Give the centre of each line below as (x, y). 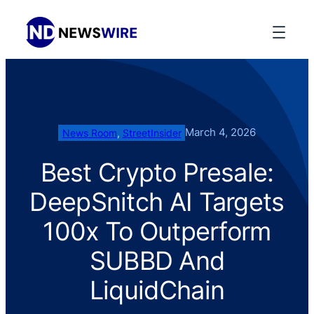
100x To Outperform (157, 231)
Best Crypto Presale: (157, 172)
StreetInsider (152, 132)
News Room (89, 132)
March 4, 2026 (221, 132)
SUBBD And (157, 260)
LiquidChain (157, 290)
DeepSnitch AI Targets (157, 202)
